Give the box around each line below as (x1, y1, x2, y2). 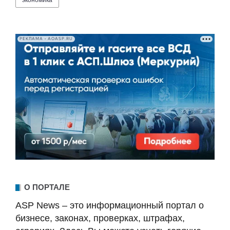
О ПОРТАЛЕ (24, 182, 70, 191)
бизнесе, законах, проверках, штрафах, (15, 213, 185, 223)
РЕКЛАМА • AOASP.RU (20, 36, 73, 42)
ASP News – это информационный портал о (15, 200, 204, 210)
